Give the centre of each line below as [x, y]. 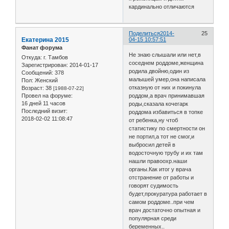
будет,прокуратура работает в [168, 193]
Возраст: [33, 88]
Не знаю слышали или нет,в [165, 54]
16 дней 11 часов [43, 104]
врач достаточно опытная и [165, 210]
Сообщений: [37, 73]
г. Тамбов [55, 58]
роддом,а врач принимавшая [167, 95]
